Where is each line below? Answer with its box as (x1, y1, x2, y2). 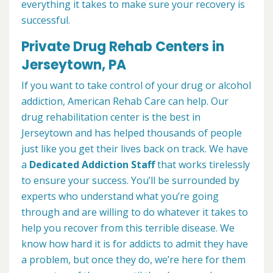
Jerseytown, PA (21, 55, 126, 75)
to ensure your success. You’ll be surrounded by (21, 174, 239, 188)
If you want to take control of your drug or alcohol (21, 79, 251, 93)
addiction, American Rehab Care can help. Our (21, 94, 229, 108)
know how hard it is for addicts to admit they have (21, 237, 248, 251)
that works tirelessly (155, 158, 250, 172)
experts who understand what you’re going (21, 190, 219, 204)
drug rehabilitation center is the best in (21, 110, 200, 124)
